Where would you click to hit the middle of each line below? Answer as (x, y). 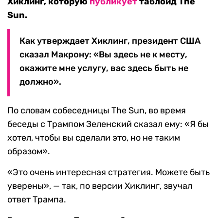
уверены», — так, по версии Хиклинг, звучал (100, 186)
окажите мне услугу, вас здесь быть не (104, 68)
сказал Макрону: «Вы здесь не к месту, (103, 55)
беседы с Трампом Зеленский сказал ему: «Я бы (108, 124)
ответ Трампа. (37, 200)
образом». (29, 152)
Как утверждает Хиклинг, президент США (110, 41)
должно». (40, 82)
